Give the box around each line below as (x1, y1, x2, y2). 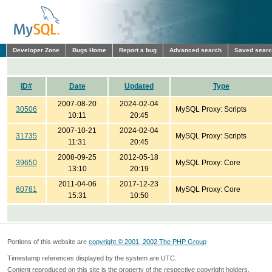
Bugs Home (72, 47, 106, 53)
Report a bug (119, 47, 157, 53)
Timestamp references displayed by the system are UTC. (7, 254, 177, 262)
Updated (124, 82, 154, 90)
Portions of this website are (7, 238, 89, 245)
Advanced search (169, 47, 222, 53)
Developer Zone (13, 47, 59, 53)
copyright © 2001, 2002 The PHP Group (89, 238, 206, 245)
